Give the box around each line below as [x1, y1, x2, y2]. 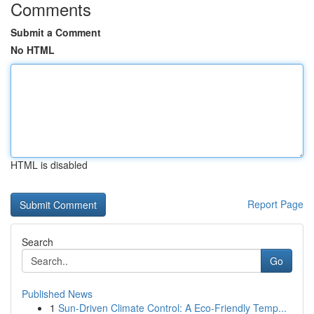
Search [22, 235, 53, 249]
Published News [22, 287, 93, 301]
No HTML [11, 43, 55, 57]
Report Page [247, 197, 303, 211]
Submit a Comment [11, 25, 101, 39]
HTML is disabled [11, 158, 88, 172]
